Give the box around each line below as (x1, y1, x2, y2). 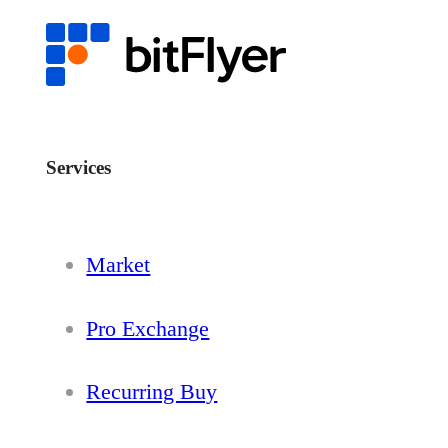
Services (46, 157, 112, 179)
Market (86, 251, 151, 277)
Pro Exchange (86, 315, 210, 341)
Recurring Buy (86, 379, 218, 405)
